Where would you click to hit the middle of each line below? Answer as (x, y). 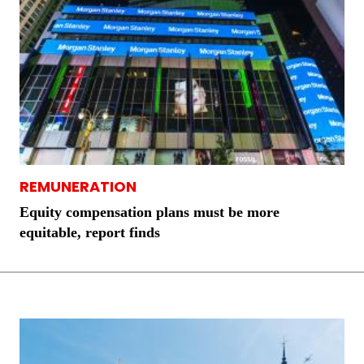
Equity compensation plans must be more (149, 212)
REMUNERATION (78, 187)
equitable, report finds (90, 233)
